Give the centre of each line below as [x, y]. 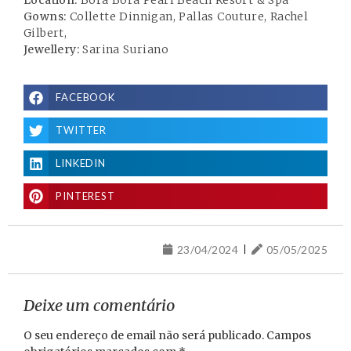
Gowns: [45, 16]
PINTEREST [85, 196]
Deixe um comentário [99, 305]
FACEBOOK [85, 98]
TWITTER [81, 130]
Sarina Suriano [124, 49]
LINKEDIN [81, 163]
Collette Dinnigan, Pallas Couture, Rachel [187, 16]
